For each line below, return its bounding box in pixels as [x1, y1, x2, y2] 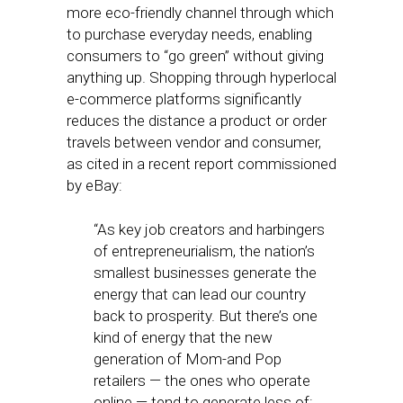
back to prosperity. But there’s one [94, 307, 318, 325]
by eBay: [67, 176, 122, 194]
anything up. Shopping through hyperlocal [67, 68, 336, 86]
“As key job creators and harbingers [94, 220, 325, 238]
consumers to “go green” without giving [67, 47, 324, 65]
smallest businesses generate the [94, 264, 317, 282]
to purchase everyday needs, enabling [67, 25, 312, 43]
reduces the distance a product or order [67, 112, 327, 130]
